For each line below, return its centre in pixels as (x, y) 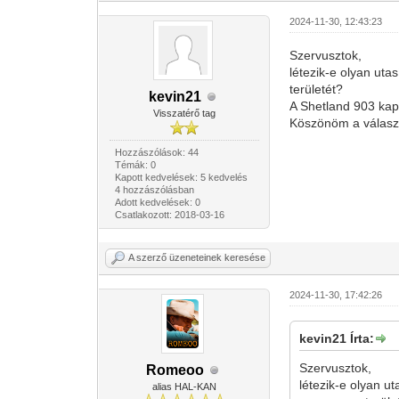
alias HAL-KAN (184, 387)
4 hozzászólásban (154, 190)
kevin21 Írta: (337, 338)
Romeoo (175, 370)
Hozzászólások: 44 (156, 152)
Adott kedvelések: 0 (157, 202)
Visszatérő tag (184, 113)
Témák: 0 (135, 165)
